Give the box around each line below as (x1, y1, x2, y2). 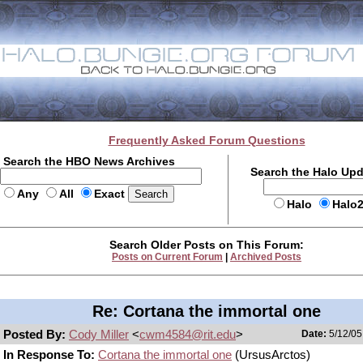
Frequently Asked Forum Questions (108, 134, 305, 147)
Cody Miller (69, 327, 129, 341)
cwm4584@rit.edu (139, 327, 236, 341)
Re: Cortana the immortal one (92, 302, 321, 320)
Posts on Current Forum (112, 251, 223, 263)
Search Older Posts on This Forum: (109, 238, 304, 251)
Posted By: (3, 327, 69, 341)
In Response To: (3, 348, 95, 361)
